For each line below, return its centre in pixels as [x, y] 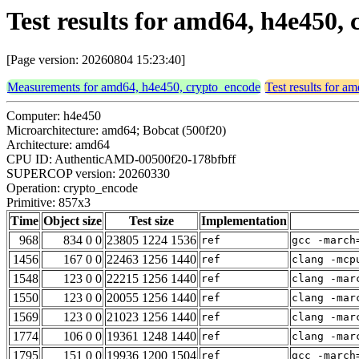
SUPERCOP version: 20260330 [88, 174]
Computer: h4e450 [54, 116]
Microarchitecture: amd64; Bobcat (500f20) [116, 131]
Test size [151, 221]
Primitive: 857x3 [48, 203]
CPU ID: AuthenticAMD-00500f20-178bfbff [121, 159]
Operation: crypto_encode [72, 188]
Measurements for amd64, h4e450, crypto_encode [134, 87]
